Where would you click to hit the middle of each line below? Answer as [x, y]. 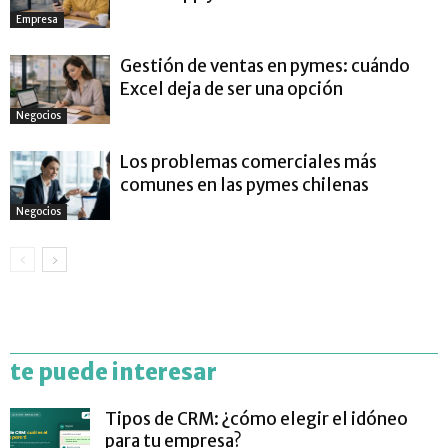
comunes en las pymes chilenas [244, 185]
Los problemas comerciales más [248, 162]
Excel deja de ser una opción [231, 89]
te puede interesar [113, 372]
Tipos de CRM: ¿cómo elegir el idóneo [256, 419]
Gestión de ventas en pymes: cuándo [265, 66]
